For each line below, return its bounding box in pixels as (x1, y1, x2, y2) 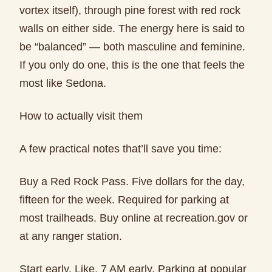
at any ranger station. (19, 230, 122, 242)
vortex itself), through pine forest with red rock (19, 4, 240, 16)
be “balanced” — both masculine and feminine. (19, 41, 245, 53)
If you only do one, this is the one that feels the (19, 59, 245, 71)
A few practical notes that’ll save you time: (19, 143, 222, 155)
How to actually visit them (19, 110, 143, 122)
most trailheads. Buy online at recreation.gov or (19, 212, 248, 224)
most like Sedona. (19, 77, 106, 89)
